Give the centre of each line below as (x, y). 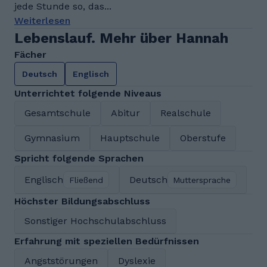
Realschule (186, 113)
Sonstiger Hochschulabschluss (95, 221)
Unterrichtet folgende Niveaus (88, 93)
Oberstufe (203, 138)
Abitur (125, 113)
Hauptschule (130, 138)
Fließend (86, 180)
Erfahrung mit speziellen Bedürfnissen (107, 241)
